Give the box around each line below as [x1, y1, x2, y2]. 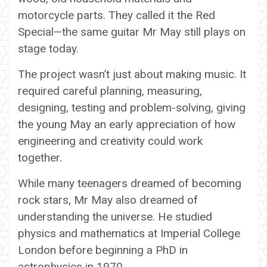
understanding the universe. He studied [18, 209, 212, 223]
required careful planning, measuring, [18, 83, 202, 98]
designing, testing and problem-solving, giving [18, 100, 246, 114]
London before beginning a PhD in [18, 243, 188, 257]
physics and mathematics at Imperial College [18, 226, 240, 240]
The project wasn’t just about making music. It [18, 67, 246, 81]
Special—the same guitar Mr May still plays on [18, 24, 246, 39]
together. [18, 150, 62, 164]
